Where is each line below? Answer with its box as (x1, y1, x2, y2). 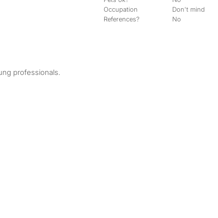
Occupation (104, 5, 138, 13)
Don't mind (172, 5, 205, 13)
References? (104, 15, 140, 23)
